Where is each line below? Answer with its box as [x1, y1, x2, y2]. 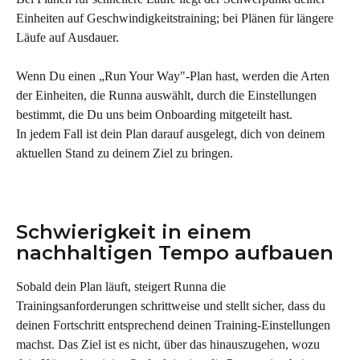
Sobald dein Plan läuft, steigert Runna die [16, 280, 229, 294]
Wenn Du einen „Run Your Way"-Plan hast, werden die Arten [16, 69, 333, 84]
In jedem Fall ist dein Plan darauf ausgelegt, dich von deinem [16, 127, 328, 141]
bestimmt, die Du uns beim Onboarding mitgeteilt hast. [16, 108, 292, 122]
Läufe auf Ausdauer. [16, 30, 119, 44]
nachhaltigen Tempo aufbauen [16, 241, 333, 265]
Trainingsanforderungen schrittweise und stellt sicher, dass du [16, 299, 329, 313]
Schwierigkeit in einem [16, 220, 257, 244]
